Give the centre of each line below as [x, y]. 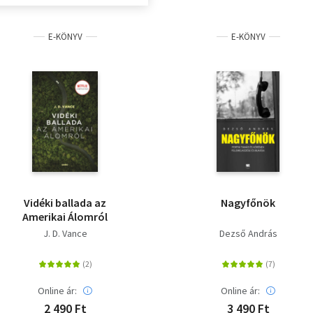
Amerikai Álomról [65, 216]
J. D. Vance [65, 233]
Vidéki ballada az [65, 202]
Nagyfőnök [248, 202]
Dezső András [248, 233]
